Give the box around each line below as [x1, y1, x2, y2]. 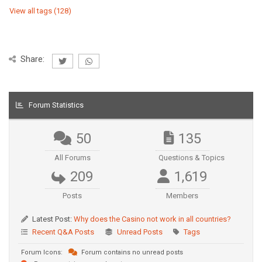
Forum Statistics [29, 101, 84, 109]
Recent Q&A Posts [32, 227, 94, 236]
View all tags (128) [9, 6, 71, 15]
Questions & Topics [158, 153, 225, 162]
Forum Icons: [21, 249, 63, 256]
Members [166, 191, 199, 200]
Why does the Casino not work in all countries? [74, 215, 231, 223]
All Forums [54, 153, 91, 162]
